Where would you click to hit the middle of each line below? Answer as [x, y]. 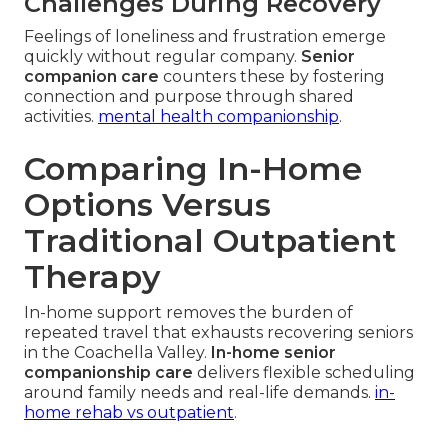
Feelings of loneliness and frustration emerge [205, 37]
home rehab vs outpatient [129, 413]
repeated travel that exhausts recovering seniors [218, 333]
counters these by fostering [272, 77]
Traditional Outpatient [210, 241]
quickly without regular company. [162, 57]
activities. [61, 117]
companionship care [108, 373]
